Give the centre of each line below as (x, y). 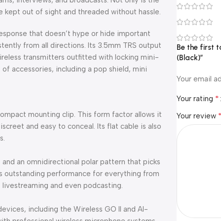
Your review (198, 116)
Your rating (196, 99)
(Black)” (190, 58)
